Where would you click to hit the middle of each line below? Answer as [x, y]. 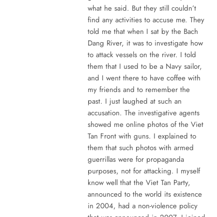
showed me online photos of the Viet [145, 124]
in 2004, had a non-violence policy [142, 206]
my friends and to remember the [139, 89]
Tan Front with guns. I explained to [142, 136]
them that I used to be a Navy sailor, [145, 66]
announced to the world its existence [145, 194]
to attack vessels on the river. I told [142, 54]
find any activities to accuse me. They [146, 20]
